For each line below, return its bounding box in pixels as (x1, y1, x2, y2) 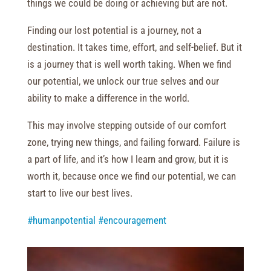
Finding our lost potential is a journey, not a (27, 24, 201, 36)
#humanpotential (27, 214, 96, 226)
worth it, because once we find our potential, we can (27, 170, 236, 182)
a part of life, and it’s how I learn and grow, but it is (27, 153, 229, 165)
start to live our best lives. (27, 187, 132, 199)
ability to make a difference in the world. (27, 92, 189, 104)
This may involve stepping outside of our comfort (27, 119, 226, 131)
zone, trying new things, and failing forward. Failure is (27, 136, 240, 148)
